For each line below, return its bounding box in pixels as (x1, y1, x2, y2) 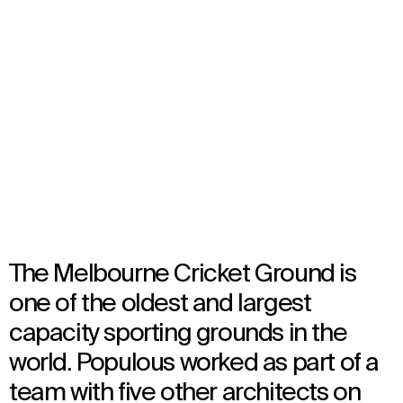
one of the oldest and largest (9, 291, 311, 318)
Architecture (9, 156, 85, 169)
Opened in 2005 (9, 137, 108, 150)
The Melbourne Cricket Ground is (9, 262, 356, 288)
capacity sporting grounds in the (9, 321, 347, 347)
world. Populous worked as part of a (9, 351, 379, 377)
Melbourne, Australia (9, 105, 131, 119)
